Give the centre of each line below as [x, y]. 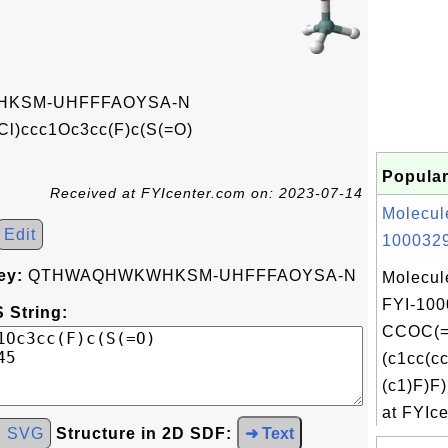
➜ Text [269, 433]
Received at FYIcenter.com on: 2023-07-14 [206, 193]
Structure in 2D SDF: [144, 433]
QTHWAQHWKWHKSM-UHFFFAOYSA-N [190, 275]
